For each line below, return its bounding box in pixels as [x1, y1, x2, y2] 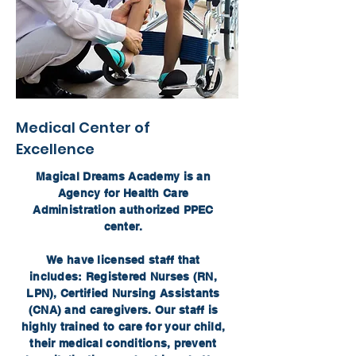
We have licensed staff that [46, 253, 200, 266]
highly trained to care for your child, [21, 320, 226, 333]
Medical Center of [16, 118, 150, 137]
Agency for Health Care [57, 187, 189, 199]
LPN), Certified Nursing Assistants [26, 287, 220, 300]
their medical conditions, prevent [29, 337, 217, 350]
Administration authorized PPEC [33, 203, 214, 216]
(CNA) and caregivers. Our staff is [28, 304, 219, 316]
